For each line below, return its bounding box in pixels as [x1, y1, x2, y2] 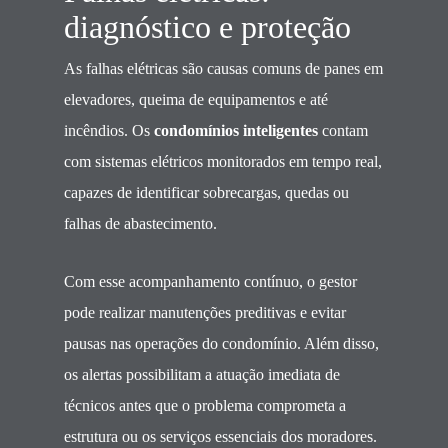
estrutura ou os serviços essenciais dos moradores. [64, 428, 377, 445]
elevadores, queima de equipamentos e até [64, 91, 328, 108]
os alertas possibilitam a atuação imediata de [64, 366, 340, 383]
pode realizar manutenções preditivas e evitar [64, 304, 346, 321]
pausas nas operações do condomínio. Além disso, [64, 335, 379, 352]
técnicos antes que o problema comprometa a [64, 397, 346, 414]
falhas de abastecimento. [64, 215, 217, 232]
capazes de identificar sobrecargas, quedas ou [64, 184, 349, 201]
